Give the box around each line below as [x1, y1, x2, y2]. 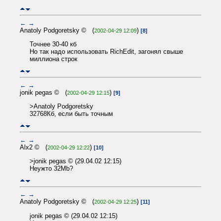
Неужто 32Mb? [30, 164, 73, 172]
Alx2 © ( [20, 143, 47, 151]
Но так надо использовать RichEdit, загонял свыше [30, 47, 183, 55]
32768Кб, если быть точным [30, 110, 113, 117]
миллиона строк [30, 55, 77, 63]
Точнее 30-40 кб [30, 40, 76, 48]
